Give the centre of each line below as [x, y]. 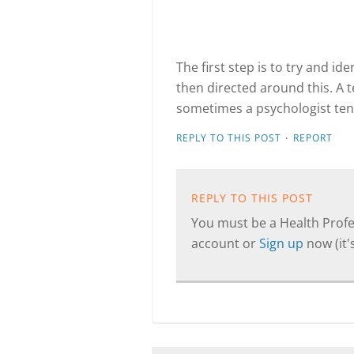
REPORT [313, 138]
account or [225, 243]
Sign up [283, 243]
